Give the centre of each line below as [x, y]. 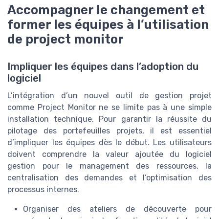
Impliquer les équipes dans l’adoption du [103, 66]
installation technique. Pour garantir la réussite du [109, 119]
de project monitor [66, 39]
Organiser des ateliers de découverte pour [117, 209]
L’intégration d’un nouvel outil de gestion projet [109, 95]
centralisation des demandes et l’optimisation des [109, 177]
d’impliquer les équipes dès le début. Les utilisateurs [109, 142]
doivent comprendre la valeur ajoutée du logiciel [109, 154]
